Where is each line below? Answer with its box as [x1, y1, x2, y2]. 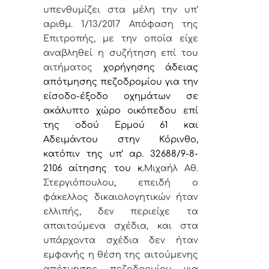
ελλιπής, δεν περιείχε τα [43, 207, 198, 217]
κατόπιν [43, 149, 86, 159]
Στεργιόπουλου [43, 178, 115, 188]
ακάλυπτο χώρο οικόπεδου [43, 106, 183, 116]
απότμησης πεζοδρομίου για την [43, 77, 198, 87]
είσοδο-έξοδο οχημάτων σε [43, 91, 198, 101]
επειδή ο [116, 178, 198, 188]
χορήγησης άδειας [103, 62, 198, 73]
